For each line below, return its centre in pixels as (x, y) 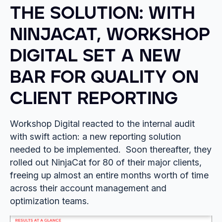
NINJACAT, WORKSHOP (110, 34)
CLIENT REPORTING (94, 98)
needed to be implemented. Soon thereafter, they (111, 149)
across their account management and (88, 188)
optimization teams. (49, 201)
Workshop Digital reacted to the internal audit (102, 123)
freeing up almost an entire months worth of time (109, 175)
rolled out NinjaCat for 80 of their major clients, (106, 162)
